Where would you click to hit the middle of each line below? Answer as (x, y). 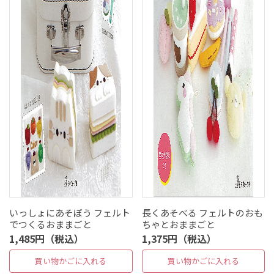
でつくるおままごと (50, 224)
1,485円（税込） (46, 238)
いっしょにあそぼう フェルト (70, 212)
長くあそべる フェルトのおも (202, 212)
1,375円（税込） (179, 238)
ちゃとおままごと (178, 224)
